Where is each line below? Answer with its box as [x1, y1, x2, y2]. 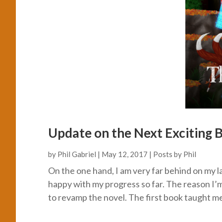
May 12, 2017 [102, 150, 148, 159]
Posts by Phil [153, 150, 196, 159]
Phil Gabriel [57, 150, 96, 159]
